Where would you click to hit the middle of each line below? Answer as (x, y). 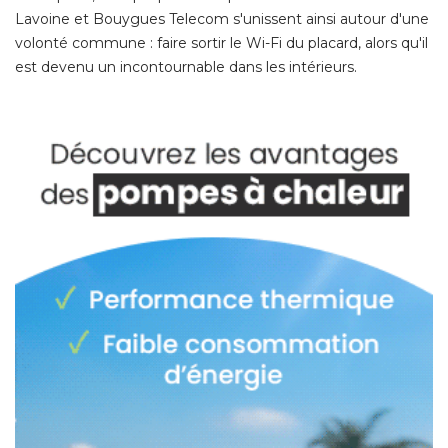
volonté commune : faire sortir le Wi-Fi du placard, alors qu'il (221, 42)
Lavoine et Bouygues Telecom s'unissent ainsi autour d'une (222, 18)
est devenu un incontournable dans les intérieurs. (186, 66)
